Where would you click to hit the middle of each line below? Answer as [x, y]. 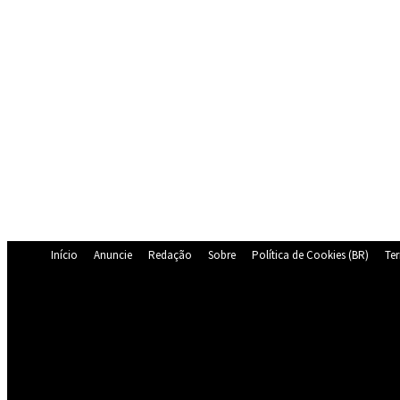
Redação [170, 255]
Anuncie [113, 255]
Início [64, 255]
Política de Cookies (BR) [310, 255]
